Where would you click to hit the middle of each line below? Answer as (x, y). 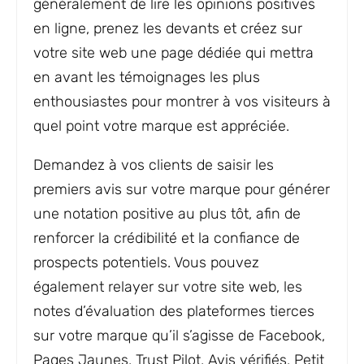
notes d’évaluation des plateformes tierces (174, 311)
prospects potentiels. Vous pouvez (146, 262)
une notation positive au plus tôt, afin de (167, 214)
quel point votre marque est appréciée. (163, 126)
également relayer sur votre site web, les (168, 287)
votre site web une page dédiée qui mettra (173, 53)
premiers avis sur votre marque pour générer (182, 189)
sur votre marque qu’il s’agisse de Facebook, (179, 336)
